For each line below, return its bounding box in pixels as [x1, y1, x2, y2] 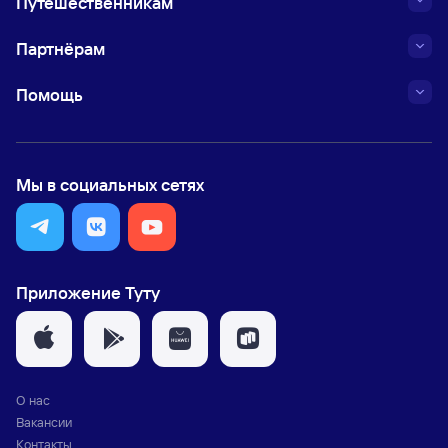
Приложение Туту [16, 282, 160, 303]
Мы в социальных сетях [16, 174, 204, 195]
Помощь [16, 84, 83, 105]
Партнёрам [16, 38, 105, 59]
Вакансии [16, 414, 72, 430]
